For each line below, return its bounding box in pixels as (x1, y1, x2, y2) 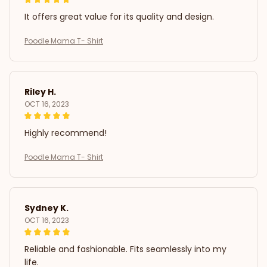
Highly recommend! (24, 126, 107, 139)
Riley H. (24, 85, 56, 98)
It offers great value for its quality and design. (24, 10, 214, 23)
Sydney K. (24, 201, 69, 214)
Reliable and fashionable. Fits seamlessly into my (24, 243, 226, 255)
